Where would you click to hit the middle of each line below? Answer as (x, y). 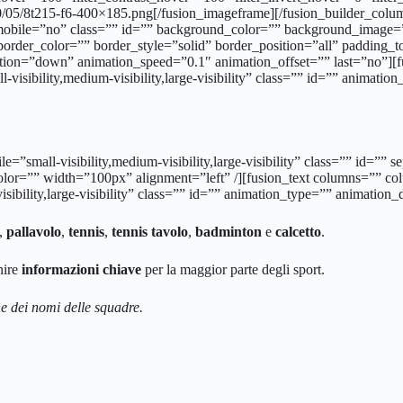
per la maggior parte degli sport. (233, 269)
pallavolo (34, 231)
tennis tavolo (150, 231)
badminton (227, 231)
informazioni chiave (81, 269)
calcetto (298, 231)
